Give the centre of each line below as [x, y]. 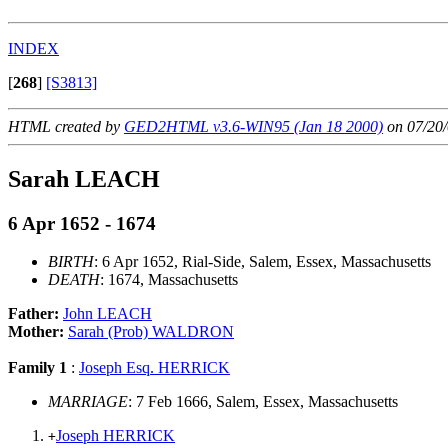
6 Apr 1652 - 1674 [82, 223]
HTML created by [66, 126]
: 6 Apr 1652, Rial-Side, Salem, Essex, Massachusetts [262, 262]
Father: [35, 314]
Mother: [38, 332]
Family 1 [37, 368]
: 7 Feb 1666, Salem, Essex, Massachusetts [263, 402]
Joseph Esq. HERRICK [154, 368]
